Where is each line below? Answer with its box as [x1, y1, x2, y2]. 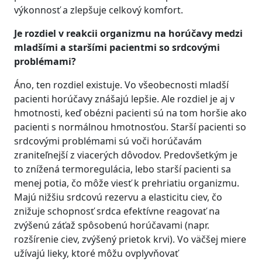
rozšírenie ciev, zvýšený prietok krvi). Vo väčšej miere [14, 233, 246, 246]
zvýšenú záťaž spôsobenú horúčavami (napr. [14, 219, 209, 232]
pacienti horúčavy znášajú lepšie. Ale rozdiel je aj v [14, 92, 235, 105]
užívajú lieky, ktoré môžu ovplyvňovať [14, 247, 178, 260]
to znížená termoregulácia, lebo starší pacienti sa [14, 163, 231, 175]
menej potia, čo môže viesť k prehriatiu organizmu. [14, 177, 239, 189]
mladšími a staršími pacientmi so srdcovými [14, 41, 220, 54]
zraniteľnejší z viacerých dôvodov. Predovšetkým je [14, 149, 237, 161]
